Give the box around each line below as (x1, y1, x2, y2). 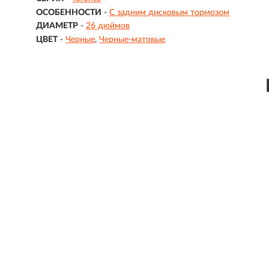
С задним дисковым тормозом (109, 8, 229, 17)
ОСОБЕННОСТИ (36, 8, 101, 17)
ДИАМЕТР (36, 22, 78, 31)
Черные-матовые (99, 35, 165, 44)
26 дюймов (86, 22, 130, 31)
